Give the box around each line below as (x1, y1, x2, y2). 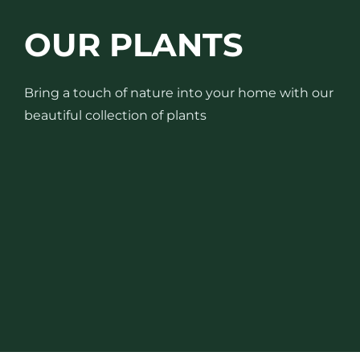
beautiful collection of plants (24, 108, 207, 123)
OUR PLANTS (24, 25, 243, 64)
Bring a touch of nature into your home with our (24, 85, 333, 100)
